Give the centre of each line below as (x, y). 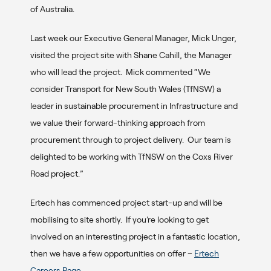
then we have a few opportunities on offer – (112, 253)
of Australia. (52, 9)
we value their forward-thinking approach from (118, 122)
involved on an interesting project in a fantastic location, (135, 236)
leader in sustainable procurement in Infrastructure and (134, 106)
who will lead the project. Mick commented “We (120, 72)
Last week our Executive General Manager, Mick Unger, (133, 38)
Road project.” (57, 173)
